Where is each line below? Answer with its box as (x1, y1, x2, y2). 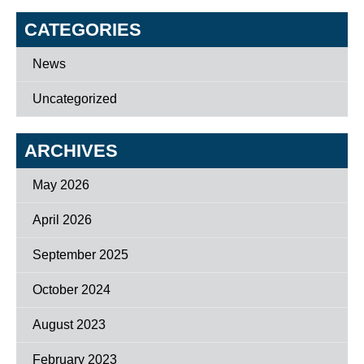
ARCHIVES (24, 141, 118, 161)
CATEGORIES (24, 19, 141, 40)
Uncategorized (32, 92, 117, 106)
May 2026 (32, 178, 89, 192)
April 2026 (32, 213, 92, 227)
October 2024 (32, 283, 110, 297)
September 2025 (32, 248, 128, 262)
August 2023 (32, 318, 106, 331)
